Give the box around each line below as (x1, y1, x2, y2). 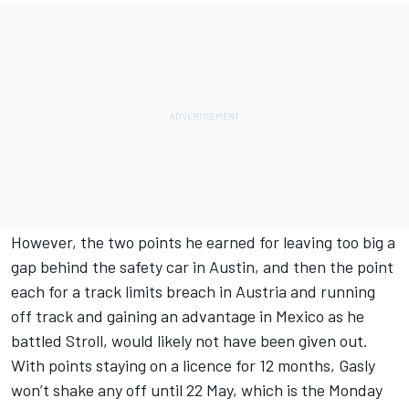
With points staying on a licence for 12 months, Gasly (11, 355, 375, 376)
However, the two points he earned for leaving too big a (11, 232, 395, 253)
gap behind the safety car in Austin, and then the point (11, 257, 393, 278)
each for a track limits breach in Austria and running (11, 281, 375, 302)
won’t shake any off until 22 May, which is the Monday (11, 380, 383, 401)
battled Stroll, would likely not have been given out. (11, 330, 368, 351)
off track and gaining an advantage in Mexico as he (11, 306, 364, 327)
